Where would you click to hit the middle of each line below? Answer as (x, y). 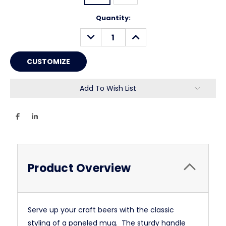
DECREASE (102, 34)
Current (24, 18)
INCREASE (146, 34)
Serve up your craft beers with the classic (101, 210)
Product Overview (79, 168)
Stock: (22, 28)
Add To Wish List (108, 89)
